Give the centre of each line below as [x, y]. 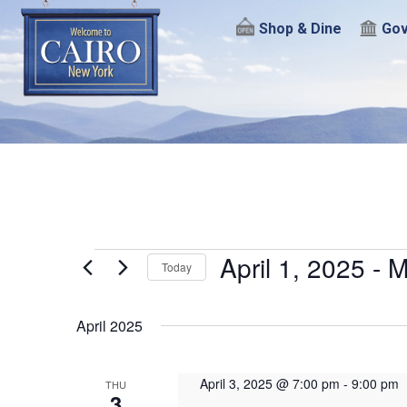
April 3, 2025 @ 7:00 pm [269, 383]
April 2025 [109, 325]
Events [115, 263]
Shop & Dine [300, 29]
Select [238, 293]
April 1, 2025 [293, 267]
